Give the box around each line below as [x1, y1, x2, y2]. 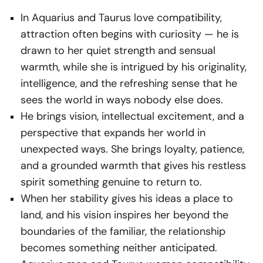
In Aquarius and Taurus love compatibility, [21, 11, 222, 25]
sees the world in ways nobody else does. [21, 93, 223, 107]
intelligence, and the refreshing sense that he [21, 76, 237, 91]
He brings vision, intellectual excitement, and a [21, 109, 244, 124]
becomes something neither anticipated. [21, 241, 217, 255]
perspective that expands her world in [21, 126, 205, 140]
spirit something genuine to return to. [21, 175, 202, 190]
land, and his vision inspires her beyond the [21, 208, 228, 222]
